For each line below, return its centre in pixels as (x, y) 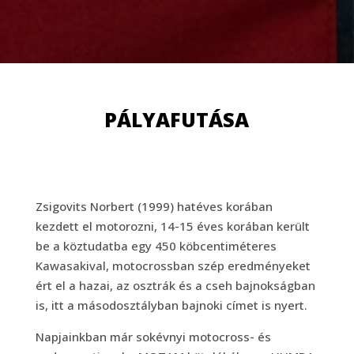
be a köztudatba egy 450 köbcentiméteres (156, 245)
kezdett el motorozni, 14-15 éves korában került (172, 226)
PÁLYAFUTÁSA (177, 119)
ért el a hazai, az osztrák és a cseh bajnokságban (175, 285)
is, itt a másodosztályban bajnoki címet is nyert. (171, 305)
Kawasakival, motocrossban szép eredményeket (173, 265)
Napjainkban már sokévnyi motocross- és (153, 336)
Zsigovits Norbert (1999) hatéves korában (154, 206)
